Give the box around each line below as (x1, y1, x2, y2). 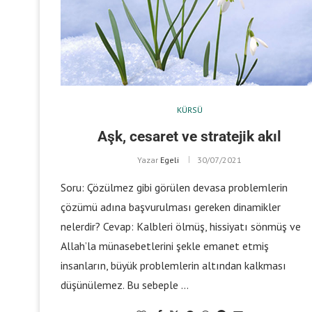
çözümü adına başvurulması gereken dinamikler (61, 199, 281, 214)
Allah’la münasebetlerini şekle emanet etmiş (61, 238, 269, 253)
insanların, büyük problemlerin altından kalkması (61, 258, 286, 272)
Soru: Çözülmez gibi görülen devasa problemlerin (61, 180, 288, 194)
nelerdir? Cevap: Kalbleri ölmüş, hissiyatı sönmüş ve (61, 219, 301, 233)
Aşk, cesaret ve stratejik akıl (97, 127, 281, 145)
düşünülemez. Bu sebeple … (61, 277, 189, 292)
